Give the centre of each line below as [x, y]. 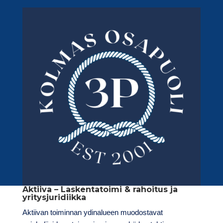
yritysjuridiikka [54, 197]
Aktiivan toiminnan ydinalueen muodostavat [92, 212]
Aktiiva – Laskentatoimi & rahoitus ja [100, 189]
